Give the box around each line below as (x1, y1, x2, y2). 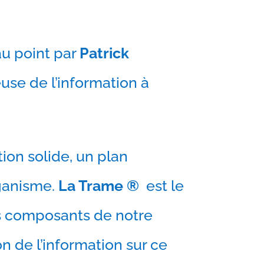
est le (139, 177, 184, 195)
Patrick (80, 44, 130, 62)
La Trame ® (58, 177, 140, 195)
